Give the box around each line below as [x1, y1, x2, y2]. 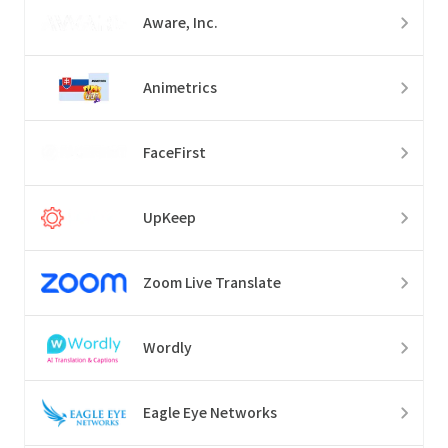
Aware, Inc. [143, 12, 218, 33]
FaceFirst [143, 142, 206, 163]
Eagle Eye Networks [143, 402, 277, 423]
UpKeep [143, 207, 196, 228]
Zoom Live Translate [143, 272, 281, 293]
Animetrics [143, 77, 217, 98]
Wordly [143, 337, 192, 358]
